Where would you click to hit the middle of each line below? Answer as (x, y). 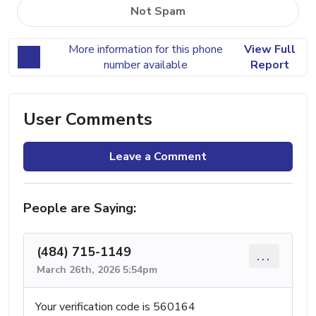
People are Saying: (80, 208)
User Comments (88, 119)
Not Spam (158, 11)
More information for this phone (145, 49)
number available (145, 65)
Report (269, 65)
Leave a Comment (158, 156)
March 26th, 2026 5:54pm (97, 269)
